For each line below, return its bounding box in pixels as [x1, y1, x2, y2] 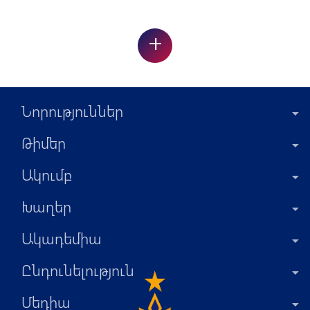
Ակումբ [21, 164, 72, 185]
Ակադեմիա [21, 228, 102, 249]
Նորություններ [21, 100, 123, 122]
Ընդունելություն [21, 259, 134, 281]
